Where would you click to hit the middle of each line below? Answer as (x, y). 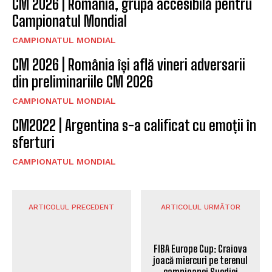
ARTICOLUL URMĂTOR (200, 207)
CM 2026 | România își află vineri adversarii (129, 65)
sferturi (33, 143)
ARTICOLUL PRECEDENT (72, 207)
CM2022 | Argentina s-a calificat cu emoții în (134, 126)
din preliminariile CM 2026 (83, 82)
